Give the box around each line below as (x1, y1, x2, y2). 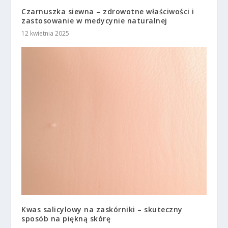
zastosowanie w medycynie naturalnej (21, 16, 167, 26)
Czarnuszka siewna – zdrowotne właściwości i (21, 7, 194, 17)
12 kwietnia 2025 (21, 29, 70, 38)
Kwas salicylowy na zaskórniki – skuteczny (21, 204, 183, 214)
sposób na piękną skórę (21, 213, 111, 223)
